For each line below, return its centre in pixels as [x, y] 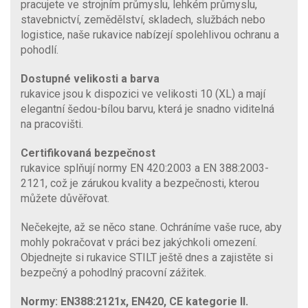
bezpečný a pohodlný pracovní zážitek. [113, 272]
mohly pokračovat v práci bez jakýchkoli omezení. [139, 242]
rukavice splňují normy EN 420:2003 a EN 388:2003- [145, 168]
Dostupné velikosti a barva [90, 78]
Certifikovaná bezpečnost [88, 153]
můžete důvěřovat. [65, 198]
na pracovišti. [52, 124]
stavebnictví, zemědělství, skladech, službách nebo [143, 19]
